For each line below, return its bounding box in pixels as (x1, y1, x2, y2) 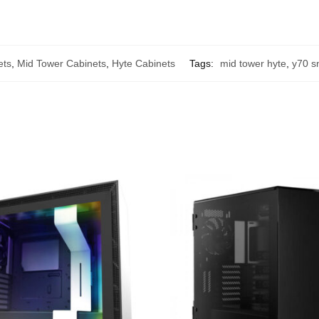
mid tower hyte (220, 58, 286, 70)
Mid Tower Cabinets (17, 58, 106, 70)
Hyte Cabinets (112, 58, 175, 70)
